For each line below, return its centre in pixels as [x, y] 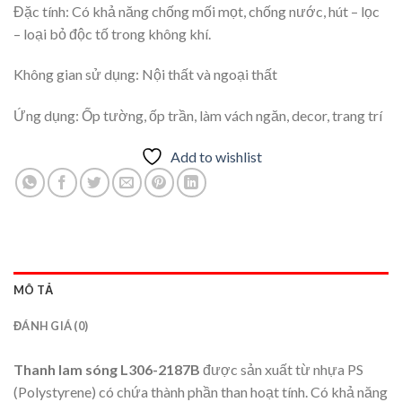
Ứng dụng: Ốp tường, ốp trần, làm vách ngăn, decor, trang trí [198, 116]
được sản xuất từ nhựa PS [282, 370]
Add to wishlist [216, 157]
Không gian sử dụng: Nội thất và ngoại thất [145, 74]
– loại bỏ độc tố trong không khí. [112, 33]
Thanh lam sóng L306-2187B [107, 370]
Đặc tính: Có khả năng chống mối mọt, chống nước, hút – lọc [197, 11]
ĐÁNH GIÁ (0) [51, 326]
